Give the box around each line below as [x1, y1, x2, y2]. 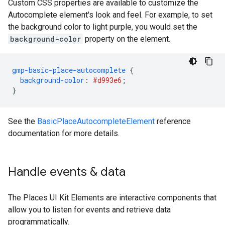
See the [8, 117, 37, 126]
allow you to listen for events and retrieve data [8, 205, 171, 214]
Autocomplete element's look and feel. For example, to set [8, 10, 212, 20]
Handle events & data [8, 164, 126, 179]
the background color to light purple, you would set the [8, 22, 197, 32]
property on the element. [83, 34, 170, 44]
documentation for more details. [8, 129, 120, 138]
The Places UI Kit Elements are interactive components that [8, 193, 216, 202]
